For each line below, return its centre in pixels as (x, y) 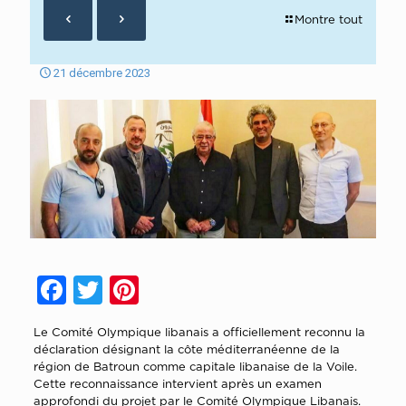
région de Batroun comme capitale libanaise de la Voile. (195, 366)
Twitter (146, 290)
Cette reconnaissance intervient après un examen (177, 383)
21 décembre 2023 (102, 73)
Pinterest (195, 290)
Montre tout (329, 19)
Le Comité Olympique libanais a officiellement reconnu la (199, 331)
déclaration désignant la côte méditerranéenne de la (186, 348)
